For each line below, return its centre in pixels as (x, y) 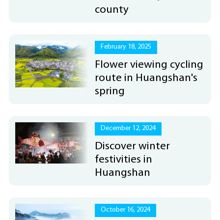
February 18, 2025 (126, 47)
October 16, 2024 (126, 210)
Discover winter (133, 146)
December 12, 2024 (128, 129)
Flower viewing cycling (149, 65)
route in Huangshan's (146, 78)
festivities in (124, 160)
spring (110, 91)
